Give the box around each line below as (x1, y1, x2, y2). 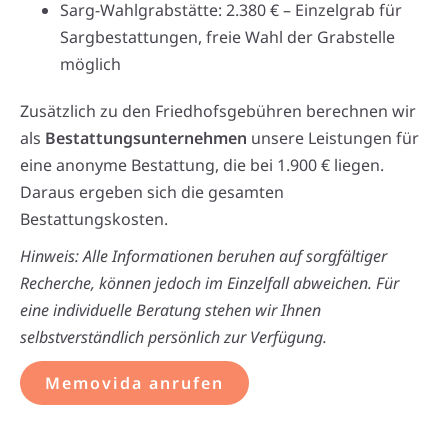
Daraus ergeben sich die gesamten (20, 181, 284, 204)
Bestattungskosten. (20, 208, 168, 231)
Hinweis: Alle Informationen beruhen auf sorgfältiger (20, 245, 387, 268)
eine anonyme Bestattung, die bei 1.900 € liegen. (20, 154, 384, 177)
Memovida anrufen (45, 372, 224, 395)
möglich (60, 53, 121, 76)
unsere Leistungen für (247, 127, 419, 150)
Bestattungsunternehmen (45, 127, 247, 150)
